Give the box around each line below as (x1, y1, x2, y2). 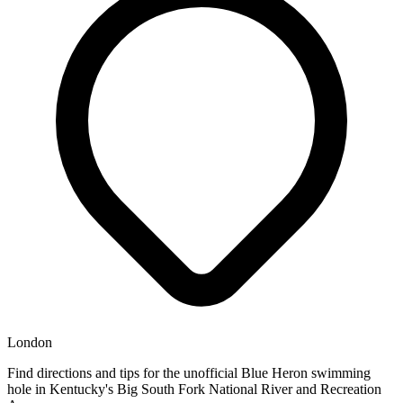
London (7, 334, 52, 350)
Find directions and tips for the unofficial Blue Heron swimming (7, 364, 371, 381)
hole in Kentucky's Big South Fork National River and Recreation (7, 381, 381, 397)
